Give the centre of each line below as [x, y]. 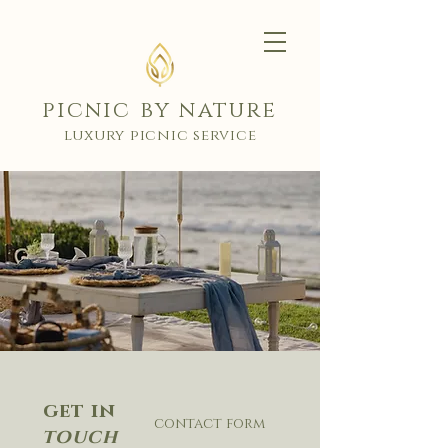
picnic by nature [160, 110]
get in [79, 411]
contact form [209, 423]
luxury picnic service [160, 135]
